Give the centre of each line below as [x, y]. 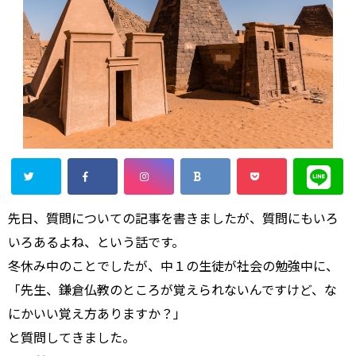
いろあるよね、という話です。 [96, 242]
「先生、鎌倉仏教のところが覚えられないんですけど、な [172, 289]
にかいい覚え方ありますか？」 [97, 313]
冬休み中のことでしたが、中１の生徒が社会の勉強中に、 [173, 265]
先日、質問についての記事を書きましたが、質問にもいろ [173, 218]
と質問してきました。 [72, 337]
